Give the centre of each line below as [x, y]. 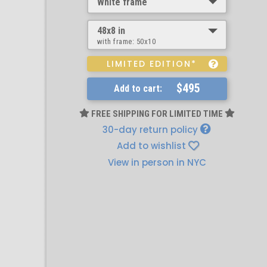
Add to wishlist [151, 146]
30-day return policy [151, 130]
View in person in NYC [157, 162]
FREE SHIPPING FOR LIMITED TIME [157, 114]
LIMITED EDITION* [151, 64]
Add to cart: [138, 89]
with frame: [117, 41]
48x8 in [111, 31]
